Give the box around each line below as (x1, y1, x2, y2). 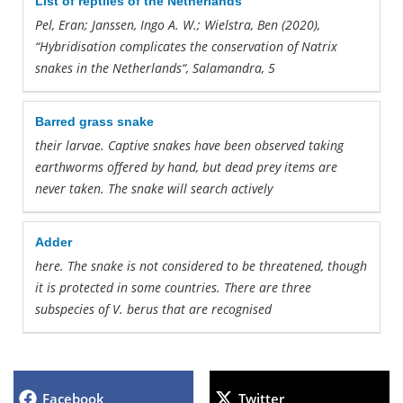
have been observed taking (191, 136, 344, 154)
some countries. (128, 278, 224, 296)
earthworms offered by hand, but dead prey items (35, 157, 318, 175)
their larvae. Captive (35, 136, 153, 154)
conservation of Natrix (208, 37, 337, 55)
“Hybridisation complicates (35, 37, 190, 55)
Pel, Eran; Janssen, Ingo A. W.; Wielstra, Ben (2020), (35, 15, 320, 33)
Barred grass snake (35, 113, 154, 129)
